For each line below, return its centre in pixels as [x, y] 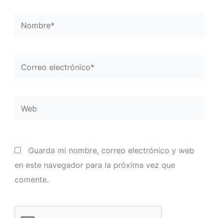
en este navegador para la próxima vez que [95, 165]
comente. [32, 179]
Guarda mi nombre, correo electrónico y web [111, 150]
